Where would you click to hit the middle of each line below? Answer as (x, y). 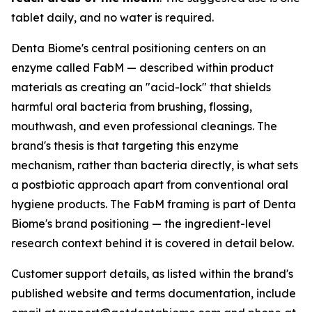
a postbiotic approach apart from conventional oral (150, 185)
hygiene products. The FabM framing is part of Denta (154, 204)
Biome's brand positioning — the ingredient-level (141, 224)
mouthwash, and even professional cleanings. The (144, 126)
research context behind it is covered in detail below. (153, 243)
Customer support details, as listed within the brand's (152, 274)
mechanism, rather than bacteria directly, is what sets (155, 165)
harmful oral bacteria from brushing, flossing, (132, 107)
